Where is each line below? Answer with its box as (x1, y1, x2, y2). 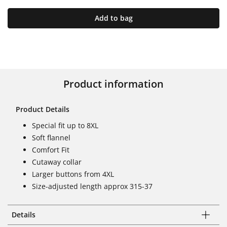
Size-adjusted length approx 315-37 (32, 181, 153, 191)
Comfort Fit (32, 144, 69, 155)
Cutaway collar (32, 157, 82, 167)
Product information (63, 77, 164, 91)
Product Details (16, 104, 69, 114)
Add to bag (94, 13, 133, 23)
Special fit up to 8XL (32, 120, 98, 130)
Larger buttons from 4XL (32, 169, 114, 179)
